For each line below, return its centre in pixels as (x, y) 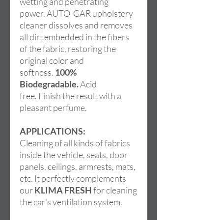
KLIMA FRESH (62, 190)
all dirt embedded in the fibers (74, 37)
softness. (37, 72)
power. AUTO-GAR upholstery (76, 13)
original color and (52, 60)
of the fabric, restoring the (68, 49)
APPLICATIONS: (53, 131)
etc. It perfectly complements (73, 178)
